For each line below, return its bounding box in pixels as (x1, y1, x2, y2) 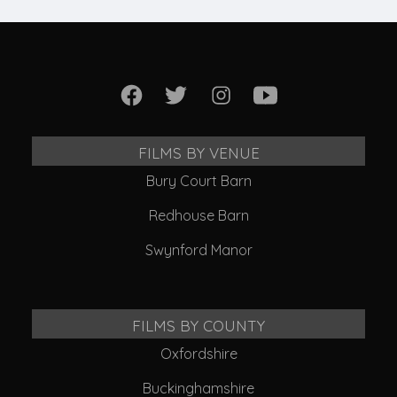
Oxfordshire (160, 345, 237, 363)
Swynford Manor (144, 241, 253, 260)
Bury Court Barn (145, 172, 252, 191)
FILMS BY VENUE (137, 137, 260, 165)
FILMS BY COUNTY (132, 310, 265, 338)
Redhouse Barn (148, 206, 249, 225)
